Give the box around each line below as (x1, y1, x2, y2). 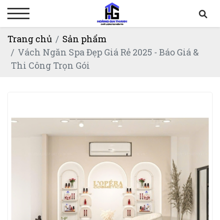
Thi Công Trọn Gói (11, 59, 90, 71)
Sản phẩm (62, 32, 107, 45)
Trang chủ (7, 32, 52, 45)
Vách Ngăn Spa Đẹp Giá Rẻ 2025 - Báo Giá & (18, 46, 199, 58)
